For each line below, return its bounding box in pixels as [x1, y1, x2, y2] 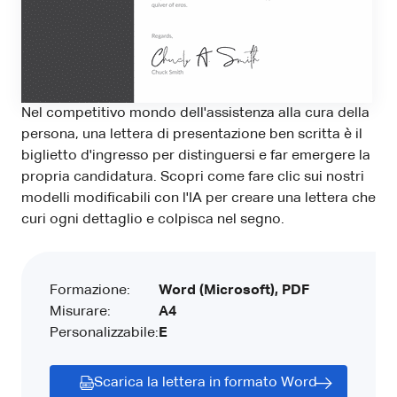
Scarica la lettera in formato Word [94, 375, 317, 390]
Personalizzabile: [50, 325, 159, 340]
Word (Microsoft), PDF [159, 283, 309, 298]
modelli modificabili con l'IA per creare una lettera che [21, 191, 376, 206]
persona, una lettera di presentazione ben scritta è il [21, 127, 362, 142]
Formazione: [50, 283, 130, 298]
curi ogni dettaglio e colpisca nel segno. [21, 212, 284, 227]
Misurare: [50, 304, 111, 319]
